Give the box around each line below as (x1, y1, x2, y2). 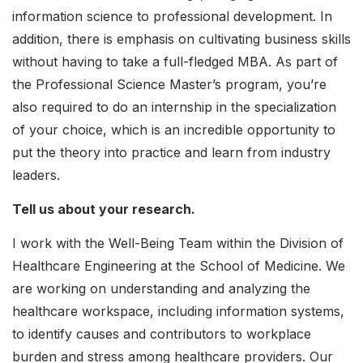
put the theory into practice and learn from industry (12, 143, 331, 160)
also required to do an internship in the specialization (12, 98, 336, 115)
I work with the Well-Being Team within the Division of (12, 234, 344, 251)
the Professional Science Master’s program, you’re (12, 75, 327, 92)
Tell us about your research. (12, 200, 195, 217)
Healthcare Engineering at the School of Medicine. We (12, 257, 345, 274)
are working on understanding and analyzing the (12, 280, 310, 297)
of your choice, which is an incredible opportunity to (12, 121, 335, 138)
